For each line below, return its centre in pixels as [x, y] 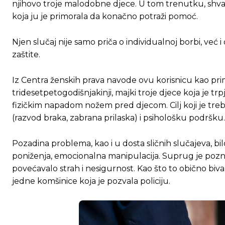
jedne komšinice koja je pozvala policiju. [91, 181]
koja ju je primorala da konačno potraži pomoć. [105, 17]
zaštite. [26, 55]
